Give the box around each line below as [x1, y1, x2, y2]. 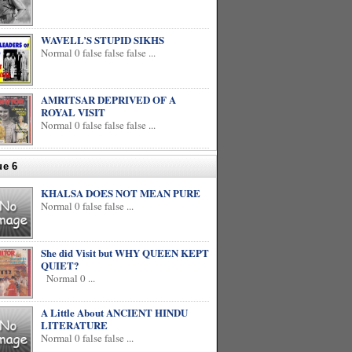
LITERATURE [41, 317, 108, 332]
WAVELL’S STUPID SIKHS [41, 32, 164, 47]
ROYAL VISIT [41, 104, 105, 119]
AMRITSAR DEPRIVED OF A [41, 92, 176, 107]
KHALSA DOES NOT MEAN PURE [41, 185, 200, 200]
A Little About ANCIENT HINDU [41, 305, 188, 320]
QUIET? [41, 258, 79, 273]
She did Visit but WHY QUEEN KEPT [41, 245, 209, 260]
